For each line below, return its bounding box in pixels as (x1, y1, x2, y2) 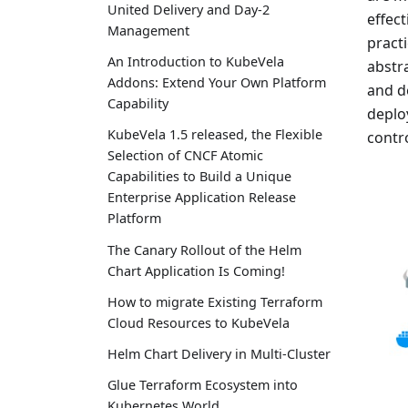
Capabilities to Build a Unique (107, 168, 291, 186)
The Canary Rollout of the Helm (107, 240, 301, 259)
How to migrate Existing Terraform (107, 292, 322, 311)
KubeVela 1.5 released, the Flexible (107, 126, 322, 144)
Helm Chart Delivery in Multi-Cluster (107, 344, 331, 362)
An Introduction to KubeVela (107, 53, 284, 71)
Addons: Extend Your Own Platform (107, 74, 326, 92)
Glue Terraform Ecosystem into (107, 376, 298, 394)
